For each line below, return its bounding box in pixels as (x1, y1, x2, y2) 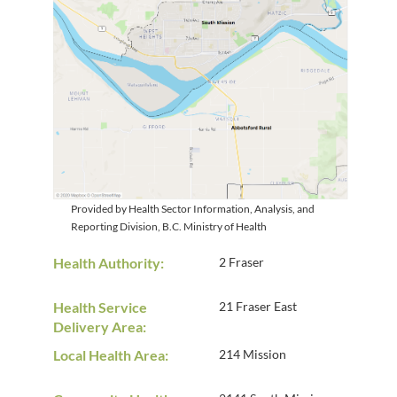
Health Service (53, 299, 147, 316)
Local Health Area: (53, 346, 168, 364)
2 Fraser (218, 254, 264, 270)
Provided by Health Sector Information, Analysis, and (71, 202, 315, 216)
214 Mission (218, 346, 286, 362)
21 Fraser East (218, 299, 297, 315)
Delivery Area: (53, 318, 146, 336)
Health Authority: (53, 254, 164, 272)
